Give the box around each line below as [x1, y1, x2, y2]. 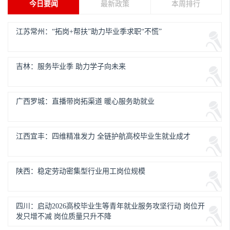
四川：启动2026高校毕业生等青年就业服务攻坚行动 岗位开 [16, 202, 205, 210]
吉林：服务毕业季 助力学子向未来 [16, 63, 126, 70]
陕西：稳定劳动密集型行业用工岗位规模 [16, 167, 145, 175]
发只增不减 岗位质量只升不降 [16, 213, 111, 220]
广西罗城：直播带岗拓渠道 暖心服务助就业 [16, 98, 155, 105]
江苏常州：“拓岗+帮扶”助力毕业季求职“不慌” [16, 28, 162, 35]
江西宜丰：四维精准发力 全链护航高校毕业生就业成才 [16, 132, 190, 140]
